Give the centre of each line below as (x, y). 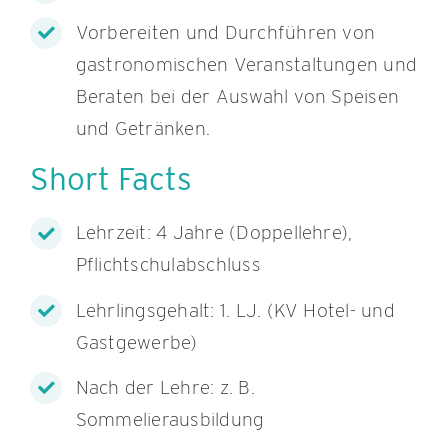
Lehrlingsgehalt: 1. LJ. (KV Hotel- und (235, 310)
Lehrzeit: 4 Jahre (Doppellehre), (214, 233)
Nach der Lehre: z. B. (165, 387)
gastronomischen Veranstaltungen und (246, 64)
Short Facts (110, 179)
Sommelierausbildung (170, 419)
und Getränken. (143, 128)
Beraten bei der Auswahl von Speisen (237, 96)
